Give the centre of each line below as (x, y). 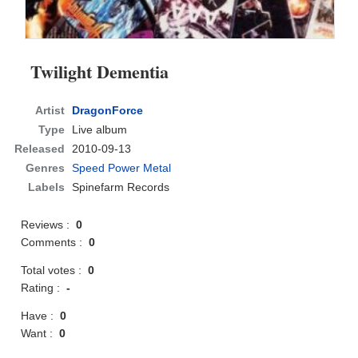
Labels (47, 187)
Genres (46, 168)
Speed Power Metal (122, 168)
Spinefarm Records (121, 187)
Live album (100, 130)
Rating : (44, 288)
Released (40, 149)
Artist (50, 111)
